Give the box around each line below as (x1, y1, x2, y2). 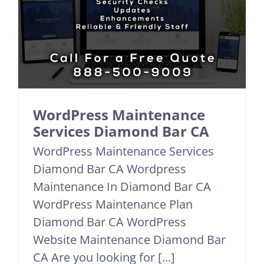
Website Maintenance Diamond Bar (33, 232, 226, 248)
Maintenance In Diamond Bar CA (33, 179, 211, 195)
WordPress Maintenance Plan (33, 196, 193, 213)
